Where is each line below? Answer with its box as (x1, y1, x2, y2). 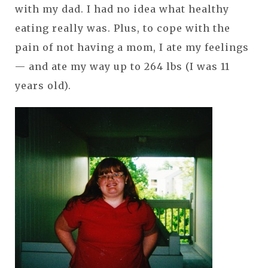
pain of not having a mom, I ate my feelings (15, 41, 249, 53)
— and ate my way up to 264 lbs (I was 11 (15, 60, 230, 72)
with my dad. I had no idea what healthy (15, 2, 229, 15)
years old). (15, 79, 74, 92)
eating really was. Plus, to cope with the (15, 22, 230, 34)
